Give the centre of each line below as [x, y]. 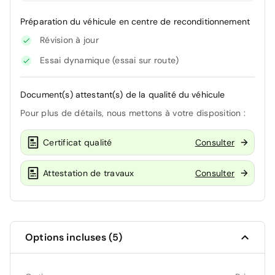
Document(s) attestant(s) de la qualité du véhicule [123, 95]
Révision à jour [69, 40]
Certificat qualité [78, 142]
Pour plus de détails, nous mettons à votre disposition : [133, 113]
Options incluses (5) [74, 238]
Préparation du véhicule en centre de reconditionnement [135, 22]
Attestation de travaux [89, 173]
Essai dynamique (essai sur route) [110, 60]
